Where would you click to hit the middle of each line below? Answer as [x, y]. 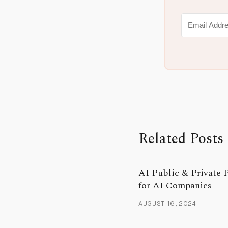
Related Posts [181, 139]
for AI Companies [175, 186]
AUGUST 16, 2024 [167, 204]
